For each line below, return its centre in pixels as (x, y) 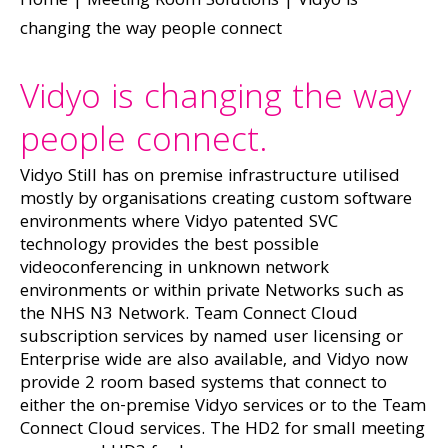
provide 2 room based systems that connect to (203, 384)
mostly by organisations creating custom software (216, 200)
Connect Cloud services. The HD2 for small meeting (222, 430)
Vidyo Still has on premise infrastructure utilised (210, 177)
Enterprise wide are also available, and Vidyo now (214, 361)
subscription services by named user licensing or (211, 338)
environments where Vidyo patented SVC (179, 223)
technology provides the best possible (169, 246)
